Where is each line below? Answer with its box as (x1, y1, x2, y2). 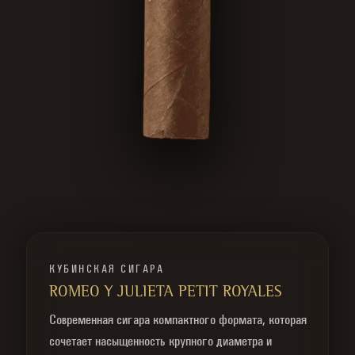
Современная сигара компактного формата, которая (49, 311, 307, 328)
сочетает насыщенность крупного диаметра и (49, 332, 272, 349)
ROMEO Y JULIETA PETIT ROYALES (49, 285, 282, 301)
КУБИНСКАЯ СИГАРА (49, 262, 165, 276)
